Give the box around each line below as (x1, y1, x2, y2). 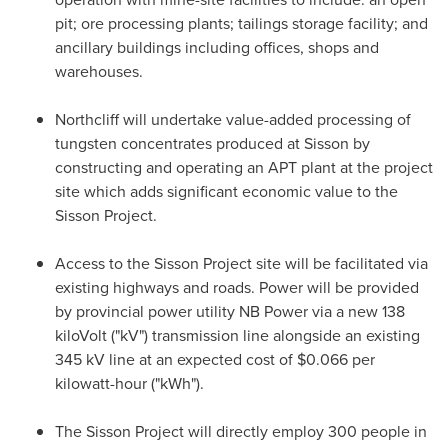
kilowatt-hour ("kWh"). (55, 372, 204, 395)
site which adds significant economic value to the (55, 180, 398, 203)
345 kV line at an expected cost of (55, 348, 297, 371)
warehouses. (55, 60, 143, 83)
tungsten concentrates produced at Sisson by (55, 132, 370, 155)
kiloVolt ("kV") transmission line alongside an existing (55, 324, 420, 347)
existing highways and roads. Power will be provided (55, 276, 419, 299)
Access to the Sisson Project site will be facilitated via (55, 252, 428, 275)
